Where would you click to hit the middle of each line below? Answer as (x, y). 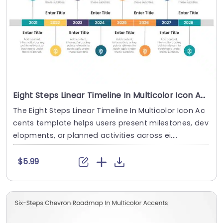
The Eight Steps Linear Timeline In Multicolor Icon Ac (109, 110)
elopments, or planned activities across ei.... (95, 135)
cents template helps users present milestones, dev (111, 123)
